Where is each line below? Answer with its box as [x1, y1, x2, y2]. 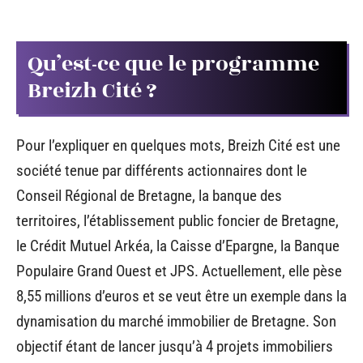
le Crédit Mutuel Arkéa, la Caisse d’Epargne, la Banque [16, 236, 340, 255]
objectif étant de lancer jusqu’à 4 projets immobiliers [16, 336, 333, 356]
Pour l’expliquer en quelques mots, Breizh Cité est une [16, 135, 340, 155]
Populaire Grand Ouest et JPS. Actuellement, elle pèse [16, 261, 342, 280]
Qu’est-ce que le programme [28, 48, 319, 80]
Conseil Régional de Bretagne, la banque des [16, 186, 282, 205]
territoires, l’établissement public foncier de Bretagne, [16, 211, 339, 230]
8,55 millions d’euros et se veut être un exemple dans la [16, 286, 347, 305]
